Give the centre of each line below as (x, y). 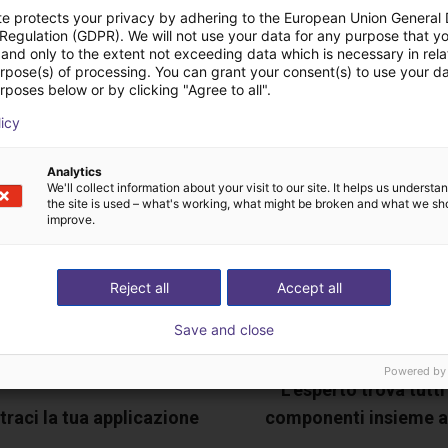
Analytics (74, 171)
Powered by (415, 370)
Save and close (224, 329)
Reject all (139, 287)
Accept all (309, 287)
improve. (71, 219)
